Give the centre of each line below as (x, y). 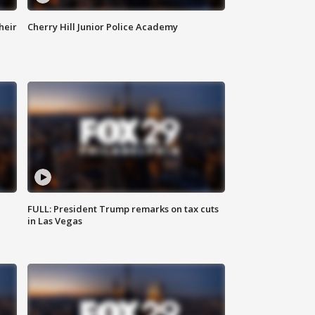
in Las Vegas (55, 221)
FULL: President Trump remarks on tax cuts (123, 209)
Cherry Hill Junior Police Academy (103, 27)
